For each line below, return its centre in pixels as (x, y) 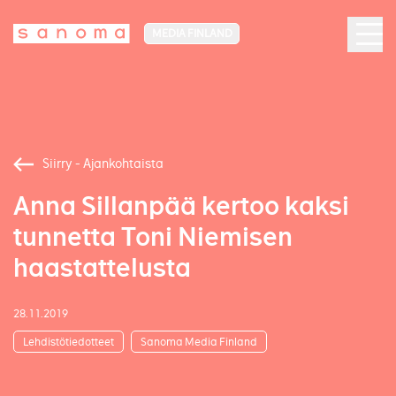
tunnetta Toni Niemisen (153, 237)
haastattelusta (102, 268)
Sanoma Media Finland (198, 341)
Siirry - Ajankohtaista (103, 164)
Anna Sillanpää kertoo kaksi (181, 206)
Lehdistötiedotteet (69, 341)
